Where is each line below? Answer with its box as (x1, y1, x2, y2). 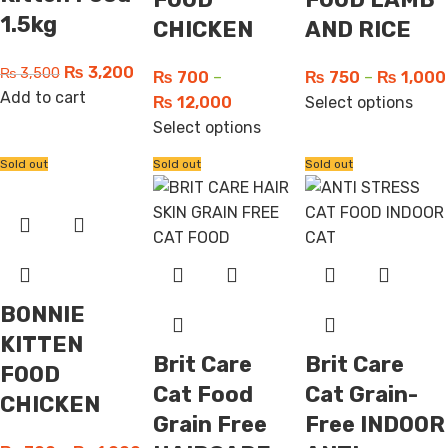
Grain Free (152, 411, 267, 438)
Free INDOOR (305, 411, 446, 438)
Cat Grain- (305, 381, 419, 408)
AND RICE (305, 16, 412, 43)
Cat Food (152, 381, 253, 408)
